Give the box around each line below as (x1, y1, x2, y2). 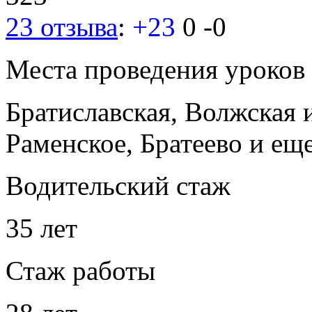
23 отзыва (6, 11, 118, 42)
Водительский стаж (6, 170, 231, 201)
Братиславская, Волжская (6, 96, 303, 127)
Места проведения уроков (6, 54, 305, 84)
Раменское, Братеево (6, 127, 242, 158)
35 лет (6, 212, 77, 243)
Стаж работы (6, 255, 155, 286)
